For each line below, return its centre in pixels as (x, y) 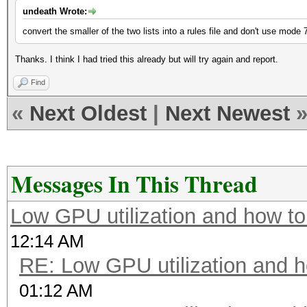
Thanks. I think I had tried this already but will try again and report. (147, 59)
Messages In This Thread (134, 184)
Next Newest (228, 113)
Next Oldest (88, 113)
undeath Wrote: (55, 11)
